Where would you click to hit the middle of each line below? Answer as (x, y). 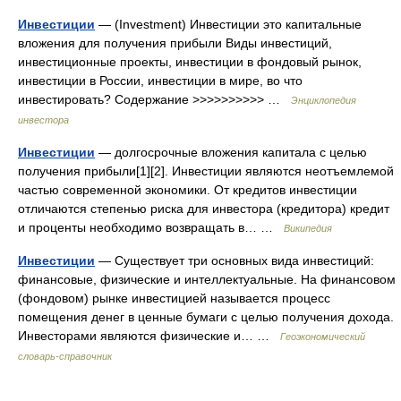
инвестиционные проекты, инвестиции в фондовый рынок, (190, 62)
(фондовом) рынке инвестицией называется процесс (174, 298)
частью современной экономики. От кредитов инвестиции (188, 190)
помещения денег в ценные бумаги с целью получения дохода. (206, 317)
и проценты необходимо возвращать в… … (151, 227)
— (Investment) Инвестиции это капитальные (228, 24)
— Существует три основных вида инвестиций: (235, 260)
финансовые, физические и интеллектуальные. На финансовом (207, 279)
